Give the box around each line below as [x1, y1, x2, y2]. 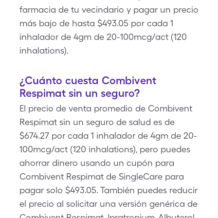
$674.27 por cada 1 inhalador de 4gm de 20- [19, 130, 197, 141]
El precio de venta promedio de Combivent [19, 103, 192, 113]
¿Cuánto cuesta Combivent [19, 74, 156, 87]
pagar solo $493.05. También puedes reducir [19, 185, 198, 195]
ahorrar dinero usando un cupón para [19, 158, 174, 168]
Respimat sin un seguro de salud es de [19, 117, 175, 127]
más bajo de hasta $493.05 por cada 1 [19, 18, 173, 28]
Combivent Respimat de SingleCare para [19, 171, 184, 182]
